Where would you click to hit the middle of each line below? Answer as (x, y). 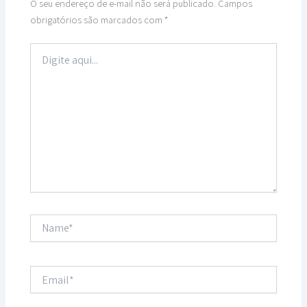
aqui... (41, 63)
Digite (41, 49)
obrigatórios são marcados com (98, 19)
